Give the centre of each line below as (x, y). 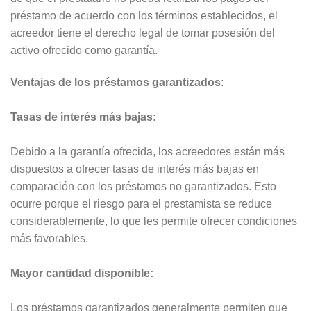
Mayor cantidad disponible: (82, 273)
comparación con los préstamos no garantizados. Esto (143, 186)
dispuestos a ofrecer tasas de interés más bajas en (135, 169)
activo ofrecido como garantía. (84, 50)
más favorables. (49, 238)
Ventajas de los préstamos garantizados (116, 82)
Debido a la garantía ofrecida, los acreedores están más (148, 151)
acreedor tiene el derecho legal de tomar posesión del (143, 33)
